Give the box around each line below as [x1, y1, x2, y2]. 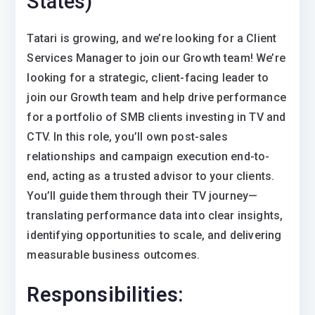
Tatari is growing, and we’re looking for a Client [27, 32, 277, 45]
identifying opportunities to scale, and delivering [27, 229, 282, 242]
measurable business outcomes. [27, 248, 200, 262]
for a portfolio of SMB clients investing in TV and [27, 110, 286, 124]
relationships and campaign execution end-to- [27, 150, 270, 163]
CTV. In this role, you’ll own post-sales [27, 130, 228, 143]
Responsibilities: [27, 283, 184, 307]
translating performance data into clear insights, [27, 209, 283, 222]
